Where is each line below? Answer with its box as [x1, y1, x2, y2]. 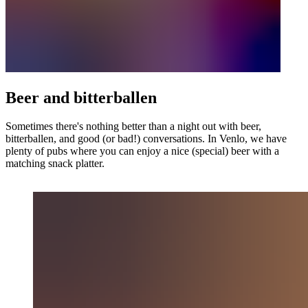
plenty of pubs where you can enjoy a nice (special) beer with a [5, 145, 279, 157]
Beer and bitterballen [5, 88, 157, 107]
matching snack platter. [5, 157, 107, 170]
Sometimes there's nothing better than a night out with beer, [5, 120, 261, 133]
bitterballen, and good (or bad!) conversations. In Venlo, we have [5, 133, 287, 145]
